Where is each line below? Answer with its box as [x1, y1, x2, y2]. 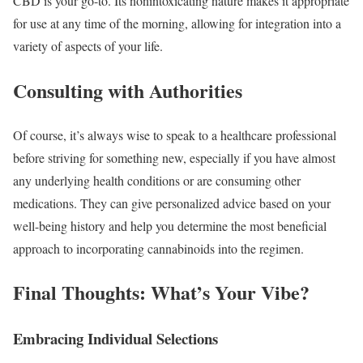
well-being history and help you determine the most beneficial [13, 216, 327, 234]
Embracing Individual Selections [13, 327, 218, 350]
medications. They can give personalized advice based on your [13, 194, 331, 211]
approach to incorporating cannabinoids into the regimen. [13, 239, 304, 257]
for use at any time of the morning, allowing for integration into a [13, 14, 341, 32]
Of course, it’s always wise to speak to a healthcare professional [13, 126, 336, 143]
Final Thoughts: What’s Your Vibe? [13, 278, 310, 307]
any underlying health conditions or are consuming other [13, 171, 301, 189]
